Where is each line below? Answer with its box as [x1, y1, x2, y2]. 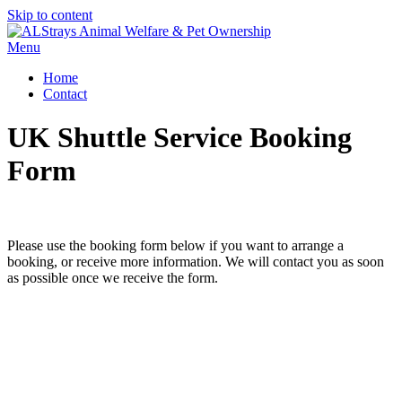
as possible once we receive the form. [7, 269, 218, 285]
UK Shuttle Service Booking [7, 121, 352, 154]
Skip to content [7, 7, 92, 22]
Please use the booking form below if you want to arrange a [7, 237, 344, 253]
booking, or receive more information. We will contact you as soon [7, 253, 384, 269]
